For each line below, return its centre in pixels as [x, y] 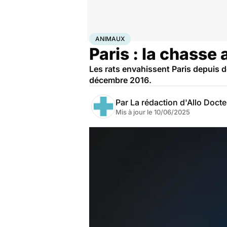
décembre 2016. [120, 80]
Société [138, 37]
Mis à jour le [135, 112]
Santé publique [171, 37]
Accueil [100, 37]
